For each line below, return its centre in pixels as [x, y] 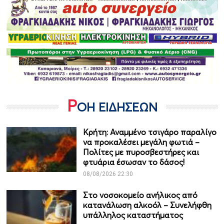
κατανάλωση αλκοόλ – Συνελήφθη [147, 205]
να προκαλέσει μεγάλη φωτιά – [141, 142]
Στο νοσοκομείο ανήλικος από [140, 195]
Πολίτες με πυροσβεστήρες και [141, 152]
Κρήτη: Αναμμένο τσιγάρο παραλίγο [149, 132]
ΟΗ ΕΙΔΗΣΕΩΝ [117, 107]
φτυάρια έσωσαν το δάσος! [133, 162]
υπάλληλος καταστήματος [133, 215]
